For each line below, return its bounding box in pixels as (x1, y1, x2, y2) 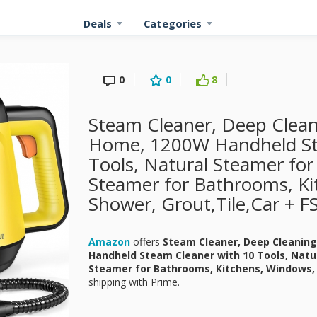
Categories (144, 17, 202, 30)
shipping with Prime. (88, 275, 180, 289)
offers (130, 235, 163, 248)
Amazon (88, 235, 130, 248)
